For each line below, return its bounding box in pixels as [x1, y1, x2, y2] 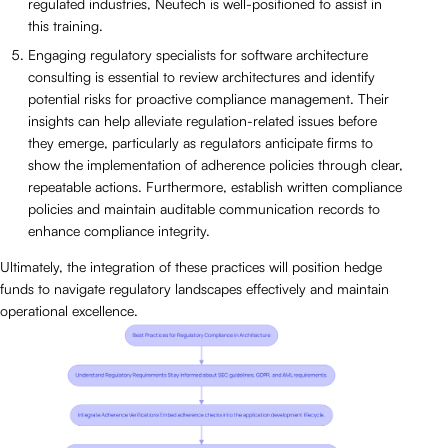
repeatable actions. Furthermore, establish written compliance [28, 178, 402, 196]
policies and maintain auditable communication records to [28, 200, 380, 218]
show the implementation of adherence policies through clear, [28, 156, 403, 174]
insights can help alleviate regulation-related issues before [28, 112, 377, 130]
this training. [28, 17, 103, 35]
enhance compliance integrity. [28, 222, 210, 240]
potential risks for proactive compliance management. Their [28, 90, 389, 108]
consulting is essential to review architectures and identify [28, 68, 375, 86]
